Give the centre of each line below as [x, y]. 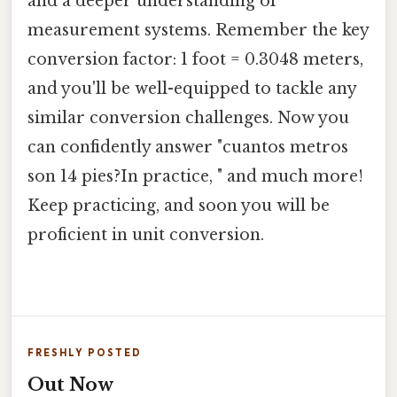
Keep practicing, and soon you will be [179, 206]
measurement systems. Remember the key [198, 31]
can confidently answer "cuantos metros [188, 148]
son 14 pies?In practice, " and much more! [195, 177]
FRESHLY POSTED [85, 353]
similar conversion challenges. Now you [188, 118]
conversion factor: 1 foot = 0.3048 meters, [195, 60]
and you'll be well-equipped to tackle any [192, 89]
